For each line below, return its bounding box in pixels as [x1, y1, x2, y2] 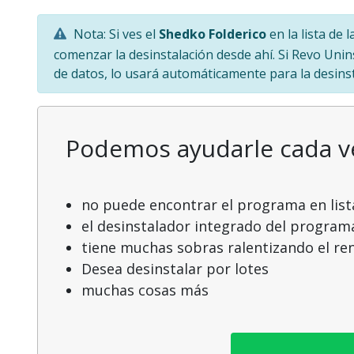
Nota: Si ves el [70, 25, 159, 43]
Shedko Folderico [159, 25, 266, 43]
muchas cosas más [81, 281, 209, 299]
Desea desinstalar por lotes [81, 259, 269, 278]
